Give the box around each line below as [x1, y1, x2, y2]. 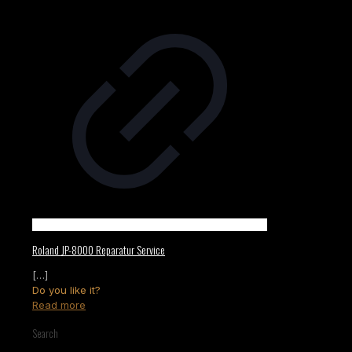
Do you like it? [32, 283, 101, 296]
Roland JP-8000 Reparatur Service [32, 241, 165, 258]
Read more [32, 298, 86, 311]
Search [32, 325, 58, 342]
